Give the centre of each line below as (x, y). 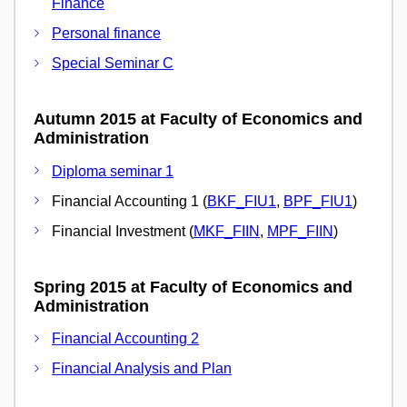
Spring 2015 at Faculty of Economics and (193, 287)
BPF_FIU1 (318, 201)
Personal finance (106, 34)
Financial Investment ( (123, 231)
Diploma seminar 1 (113, 171)
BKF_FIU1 (242, 201)
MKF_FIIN (227, 231)
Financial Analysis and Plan (142, 369)
